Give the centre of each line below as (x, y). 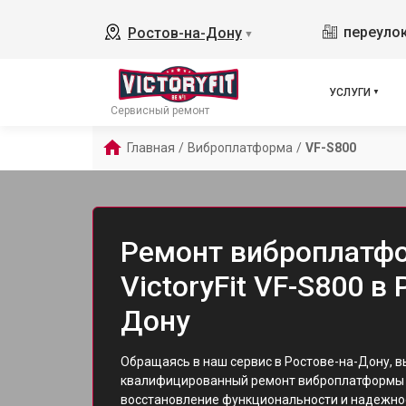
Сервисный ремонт (160, 111)
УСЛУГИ (350, 92)
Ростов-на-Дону (185, 33)
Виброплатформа (240, 148)
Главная (151, 148)
